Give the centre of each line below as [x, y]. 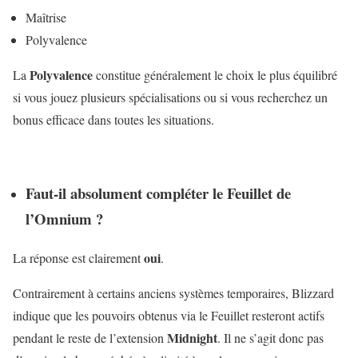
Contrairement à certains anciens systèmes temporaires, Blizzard [173, 293]
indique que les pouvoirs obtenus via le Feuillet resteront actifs [169, 316]
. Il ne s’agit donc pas [270, 338]
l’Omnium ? [64, 219]
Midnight [192, 338]
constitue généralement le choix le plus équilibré [215, 74]
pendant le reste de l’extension [90, 338]
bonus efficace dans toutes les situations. [113, 119]
